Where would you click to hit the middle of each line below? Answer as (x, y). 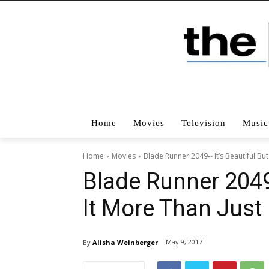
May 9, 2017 (184, 242)
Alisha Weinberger (125, 242)
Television (204, 123)
